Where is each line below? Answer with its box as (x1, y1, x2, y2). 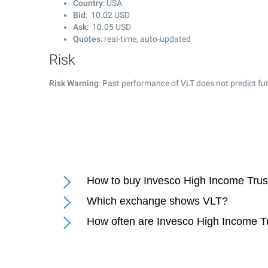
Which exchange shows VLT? (87, 195, 228, 207)
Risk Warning (49, 78, 99, 88)
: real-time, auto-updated (100, 34, 191, 44)
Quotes (73, 34, 100, 44)
